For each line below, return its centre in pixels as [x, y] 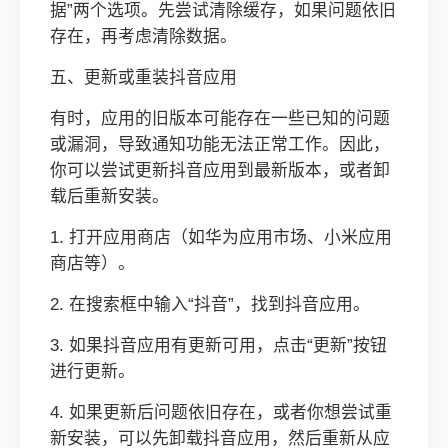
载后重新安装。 [109, 196]
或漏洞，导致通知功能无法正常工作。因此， [220, 144]
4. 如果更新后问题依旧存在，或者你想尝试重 [221, 412]
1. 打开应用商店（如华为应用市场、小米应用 [221, 237]
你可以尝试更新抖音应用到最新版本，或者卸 [220, 170]
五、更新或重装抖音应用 [143, 77]
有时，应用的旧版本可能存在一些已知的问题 [220, 118]
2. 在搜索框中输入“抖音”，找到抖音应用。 [210, 304]
